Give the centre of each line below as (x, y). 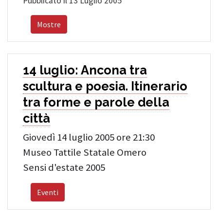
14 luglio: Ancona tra (85, 70)
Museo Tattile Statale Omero (85, 153)
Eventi (48, 192)
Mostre (49, 25)
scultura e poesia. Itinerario (105, 86)
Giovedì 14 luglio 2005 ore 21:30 (89, 137)
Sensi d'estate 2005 (64, 168)
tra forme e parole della (96, 102)
